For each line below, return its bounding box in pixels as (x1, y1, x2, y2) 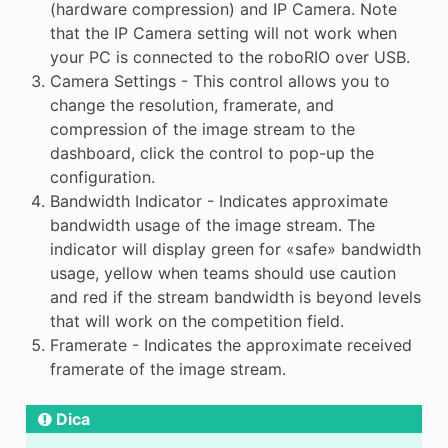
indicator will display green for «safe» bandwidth (49, 238, 421, 259)
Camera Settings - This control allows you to (49, 70, 390, 91)
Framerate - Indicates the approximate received (49, 334, 412, 355)
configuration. (49, 166, 155, 187)
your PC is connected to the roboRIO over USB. (49, 46, 410, 67)
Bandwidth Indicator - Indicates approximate (49, 190, 388, 211)
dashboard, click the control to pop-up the (49, 142, 374, 163)
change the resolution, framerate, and (49, 94, 334, 115)
